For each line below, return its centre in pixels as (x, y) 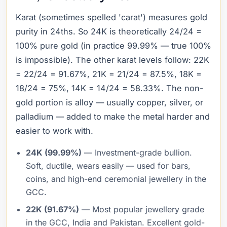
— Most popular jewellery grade (142, 209)
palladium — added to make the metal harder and (113, 117)
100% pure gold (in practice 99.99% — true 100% (113, 46)
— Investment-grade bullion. (137, 153)
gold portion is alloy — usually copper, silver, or (109, 102)
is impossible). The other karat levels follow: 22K (112, 60)
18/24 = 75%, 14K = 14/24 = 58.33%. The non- (110, 88)
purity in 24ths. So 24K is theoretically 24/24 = (109, 31)
